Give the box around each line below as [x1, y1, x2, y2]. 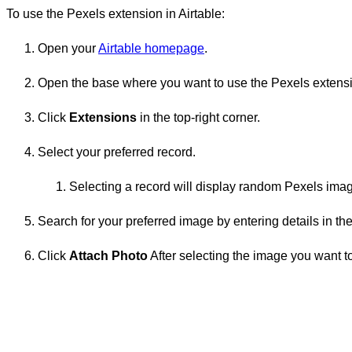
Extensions [69, 110, 137, 124]
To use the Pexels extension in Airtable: [6, 6, 225, 20]
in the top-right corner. [137, 110, 260, 124]
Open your [38, 41, 98, 55]
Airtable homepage [98, 41, 204, 55]
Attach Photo [69, 248, 148, 262]
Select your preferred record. [38, 145, 196, 159]
